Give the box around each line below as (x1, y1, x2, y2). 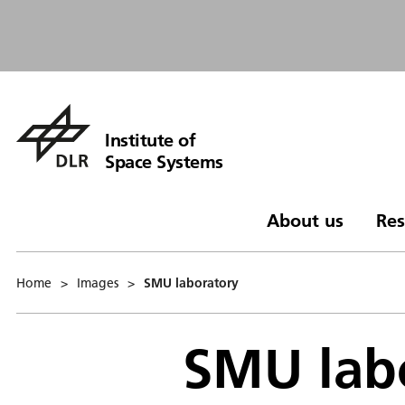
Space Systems (105, 149, 223, 173)
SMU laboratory (144, 274, 239, 291)
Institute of (105, 127, 195, 151)
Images (77, 274, 118, 291)
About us (266, 208, 344, 231)
